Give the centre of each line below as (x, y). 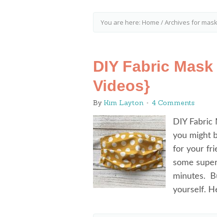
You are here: (121, 22)
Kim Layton (124, 103)
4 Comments (173, 103)
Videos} (121, 86)
